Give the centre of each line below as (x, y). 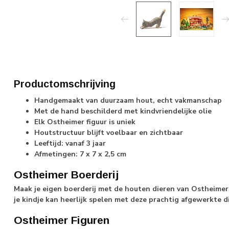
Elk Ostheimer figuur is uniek (85, 122)
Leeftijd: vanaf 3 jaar (70, 143)
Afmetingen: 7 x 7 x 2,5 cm (80, 154)
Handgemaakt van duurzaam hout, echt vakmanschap (128, 100)
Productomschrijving (65, 84)
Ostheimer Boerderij (66, 174)
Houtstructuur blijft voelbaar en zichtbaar (109, 133)
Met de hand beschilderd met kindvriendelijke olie (123, 111)
